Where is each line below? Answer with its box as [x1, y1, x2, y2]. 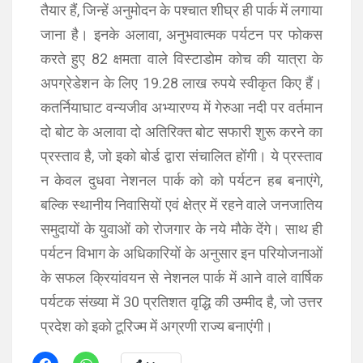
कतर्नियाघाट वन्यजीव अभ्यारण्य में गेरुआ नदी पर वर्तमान [41, 99, 322, 116]
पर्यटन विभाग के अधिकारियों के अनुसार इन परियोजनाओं [41, 245, 322, 262]
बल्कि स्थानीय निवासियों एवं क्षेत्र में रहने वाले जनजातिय [41, 196, 322, 213]
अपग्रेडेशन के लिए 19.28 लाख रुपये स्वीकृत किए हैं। [41, 75, 322, 92]
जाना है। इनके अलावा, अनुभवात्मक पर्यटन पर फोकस [41, 26, 322, 43]
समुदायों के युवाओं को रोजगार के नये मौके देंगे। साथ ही [41, 220, 322, 237]
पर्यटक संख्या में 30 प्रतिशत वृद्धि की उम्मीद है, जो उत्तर [41, 293, 322, 310]
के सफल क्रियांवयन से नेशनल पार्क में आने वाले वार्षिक [41, 269, 322, 286]
